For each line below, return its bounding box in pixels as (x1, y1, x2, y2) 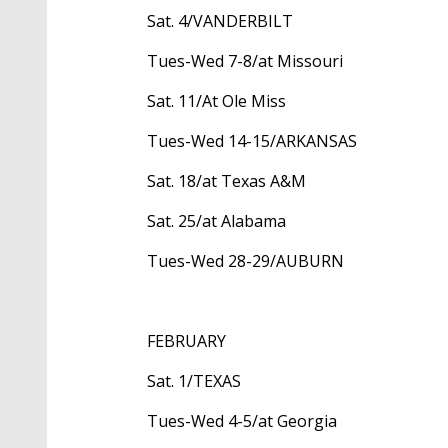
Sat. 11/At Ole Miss (147, 90, 286, 113)
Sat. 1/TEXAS (147, 370, 241, 393)
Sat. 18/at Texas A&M (147, 170, 306, 193)
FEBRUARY (147, 330, 226, 353)
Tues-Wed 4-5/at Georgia (147, 410, 337, 433)
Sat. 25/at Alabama (147, 210, 286, 233)
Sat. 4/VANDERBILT (147, 10, 293, 33)
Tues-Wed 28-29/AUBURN (147, 250, 344, 273)
